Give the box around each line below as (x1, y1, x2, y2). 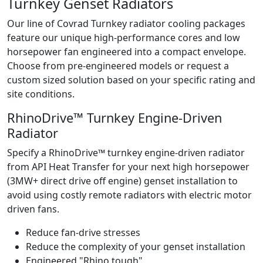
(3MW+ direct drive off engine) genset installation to (7, 174, 238, 187)
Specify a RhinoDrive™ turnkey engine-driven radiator (7, 146, 245, 159)
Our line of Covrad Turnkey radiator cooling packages (7, 17, 245, 30)
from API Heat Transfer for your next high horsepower (7, 160, 249, 173)
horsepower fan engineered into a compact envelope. (7, 45, 246, 58)
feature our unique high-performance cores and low (7, 31, 240, 44)
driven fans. (7, 203, 59, 215)
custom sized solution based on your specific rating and (7, 73, 255, 86)
